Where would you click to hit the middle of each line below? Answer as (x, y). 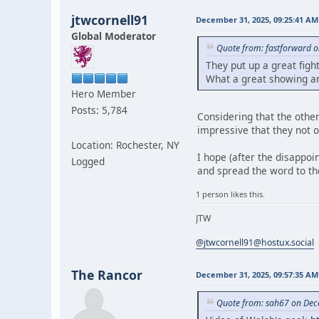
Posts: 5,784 (99, 110)
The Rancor (107, 275)
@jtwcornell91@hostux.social (255, 243)
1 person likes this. (230, 194)
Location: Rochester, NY (125, 145)
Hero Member (104, 94)
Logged (88, 162)
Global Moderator (114, 36)
